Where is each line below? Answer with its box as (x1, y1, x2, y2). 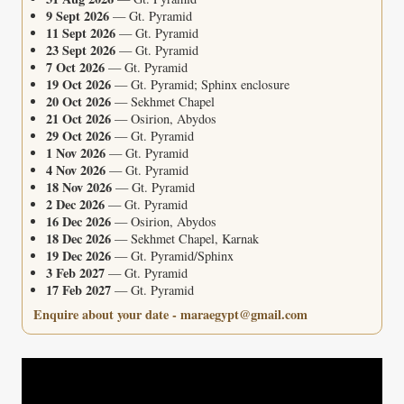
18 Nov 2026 (46, 178, 112, 197)
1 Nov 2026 (46, 143, 106, 163)
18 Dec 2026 (46, 229, 111, 249)
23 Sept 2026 (46, 41, 115, 60)
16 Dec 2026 (46, 212, 111, 232)
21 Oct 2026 (46, 109, 111, 129)
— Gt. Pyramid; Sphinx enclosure (111, 76, 289, 94)
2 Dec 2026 (46, 195, 105, 215)
